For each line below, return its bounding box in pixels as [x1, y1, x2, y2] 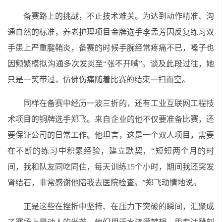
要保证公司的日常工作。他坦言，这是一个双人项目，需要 [7, 131, 214, 139]
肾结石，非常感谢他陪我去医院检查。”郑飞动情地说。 [7, 178, 201, 187]
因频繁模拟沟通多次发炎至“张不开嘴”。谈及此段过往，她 [7, 59, 214, 68]
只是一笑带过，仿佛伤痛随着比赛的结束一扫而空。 [7, 75, 190, 84]
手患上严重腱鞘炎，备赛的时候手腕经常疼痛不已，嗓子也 [7, 44, 214, 52]
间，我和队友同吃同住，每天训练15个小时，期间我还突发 [7, 163, 214, 171]
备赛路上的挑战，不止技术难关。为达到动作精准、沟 [23, 12, 214, 20]
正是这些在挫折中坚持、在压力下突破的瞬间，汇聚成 [23, 202, 214, 211]
